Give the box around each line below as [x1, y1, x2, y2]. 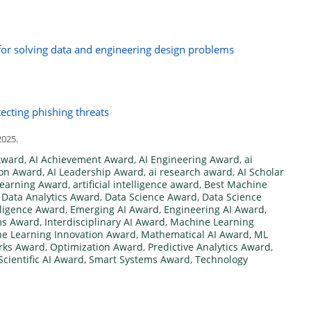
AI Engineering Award [139, 153, 239, 167]
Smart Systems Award [89, 253, 190, 267]
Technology [195, 253, 248, 267]
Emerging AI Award [70, 203, 159, 217]
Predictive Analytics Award [148, 240, 271, 254]
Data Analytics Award [1, 190, 100, 204]
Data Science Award [105, 190, 197, 204]
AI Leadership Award [47, 165, 144, 179]
